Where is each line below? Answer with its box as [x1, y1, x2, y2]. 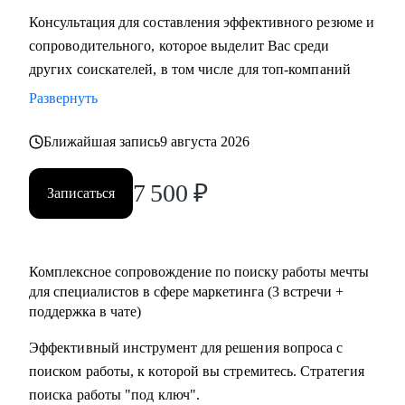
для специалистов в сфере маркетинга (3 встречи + [29, 284, 344, 299]
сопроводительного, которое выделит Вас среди [29, 38, 330, 53]
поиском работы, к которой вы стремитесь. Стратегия [29, 363, 364, 379]
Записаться [47, 185, 115, 201]
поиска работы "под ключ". [29, 387, 201, 402]
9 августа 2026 [160, 134, 250, 149]
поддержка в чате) [29, 304, 141, 319]
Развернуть [29, 90, 98, 106]
